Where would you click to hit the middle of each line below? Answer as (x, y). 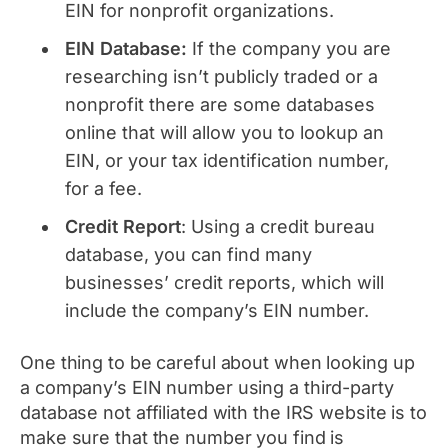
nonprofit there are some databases (220, 105)
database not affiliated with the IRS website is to (223, 413)
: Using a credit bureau (278, 227)
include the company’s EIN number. (217, 311)
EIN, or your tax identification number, (227, 161)
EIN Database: (128, 49)
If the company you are (291, 49)
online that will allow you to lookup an (224, 133)
